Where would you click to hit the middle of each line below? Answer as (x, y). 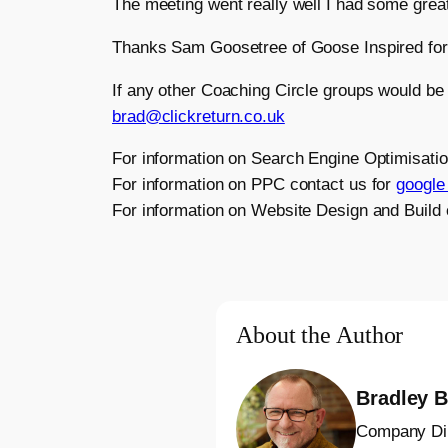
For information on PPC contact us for (254, 185)
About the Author (320, 335)
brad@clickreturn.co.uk (198, 116)
